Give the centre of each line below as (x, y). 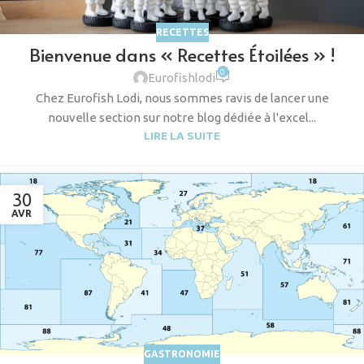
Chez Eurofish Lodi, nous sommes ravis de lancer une (182, 97)
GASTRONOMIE (182, 354)
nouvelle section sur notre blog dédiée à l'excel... (182, 117)
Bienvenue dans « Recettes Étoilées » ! (182, 55)
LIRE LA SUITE (182, 135)
